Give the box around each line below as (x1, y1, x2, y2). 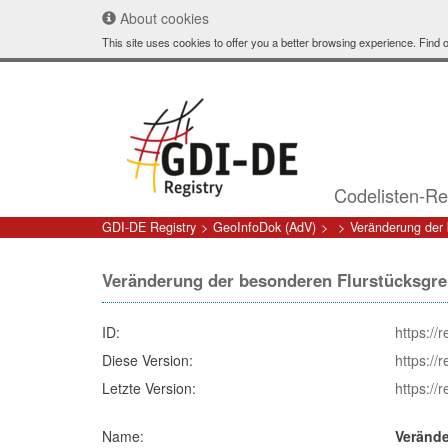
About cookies (116, 8, 209, 28)
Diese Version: (102, 350, 193, 370)
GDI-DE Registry (102, 218, 196, 236)
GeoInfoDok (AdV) (213, 218, 316, 236)
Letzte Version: (102, 378, 196, 398)
